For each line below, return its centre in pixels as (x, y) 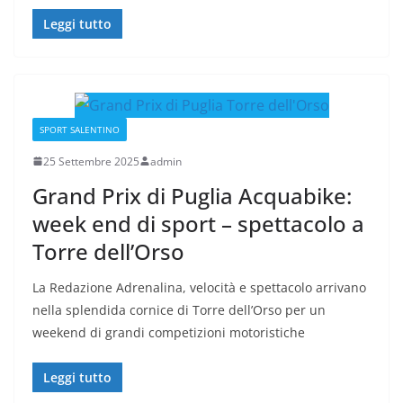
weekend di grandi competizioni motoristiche (169, 332)
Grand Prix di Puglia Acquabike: (192, 195)
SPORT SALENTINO (80, 129)
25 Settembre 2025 (91, 161)
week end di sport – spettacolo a (198, 223)
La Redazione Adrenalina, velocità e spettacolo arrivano (199, 287)
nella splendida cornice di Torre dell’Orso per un (179, 309)
